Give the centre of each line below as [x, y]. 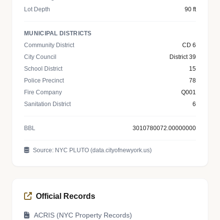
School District [43, 69]
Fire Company [43, 92]
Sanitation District [47, 104]
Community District [49, 45]
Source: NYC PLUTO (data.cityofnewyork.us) [92, 150]
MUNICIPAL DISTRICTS [58, 33]
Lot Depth [37, 9]
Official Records [66, 196]
